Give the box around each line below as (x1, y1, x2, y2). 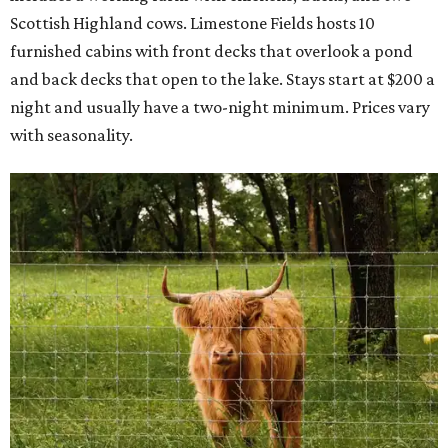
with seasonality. (10, 124, 133, 145)
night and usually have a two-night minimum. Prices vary (10, 96, 430, 117)
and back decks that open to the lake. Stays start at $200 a (10, 68, 435, 89)
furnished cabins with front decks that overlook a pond (10, 40, 413, 61)
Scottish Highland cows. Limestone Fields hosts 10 (10, 12, 375, 33)
